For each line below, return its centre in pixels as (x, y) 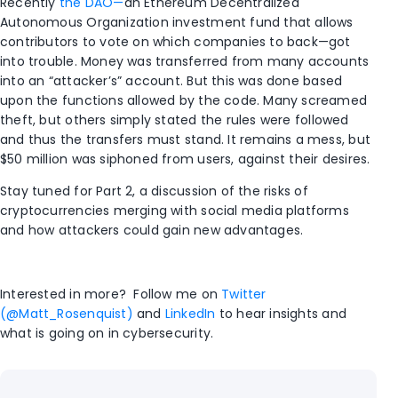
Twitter (244, 294)
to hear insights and (281, 313)
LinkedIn (190, 313)
